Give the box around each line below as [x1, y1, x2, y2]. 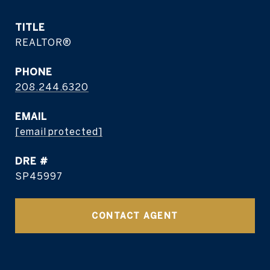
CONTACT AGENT [92, 211, 178, 221]
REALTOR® [15, 37, 72, 48]
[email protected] [15, 126, 102, 137]
